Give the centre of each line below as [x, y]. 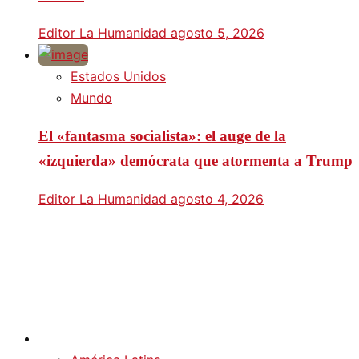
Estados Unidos [118, 76]
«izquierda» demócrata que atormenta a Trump [196, 161]
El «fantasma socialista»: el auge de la [162, 136]
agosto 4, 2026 [217, 198]
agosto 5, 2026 [218, 32]
